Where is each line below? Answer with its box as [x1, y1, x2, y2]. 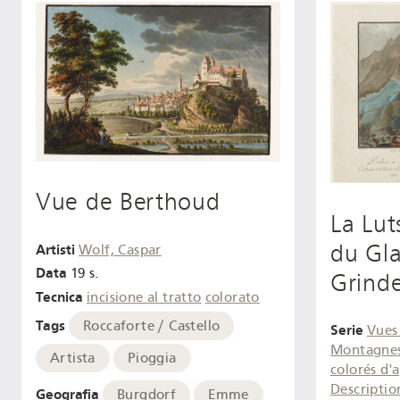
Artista [50, 349, 96, 366]
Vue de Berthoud [36, 187, 221, 216]
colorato [204, 289, 260, 306]
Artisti [36, 240, 75, 258]
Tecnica [36, 288, 83, 306]
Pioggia [127, 349, 177, 366]
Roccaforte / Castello [83, 317, 221, 334]
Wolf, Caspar [79, 241, 162, 258]
